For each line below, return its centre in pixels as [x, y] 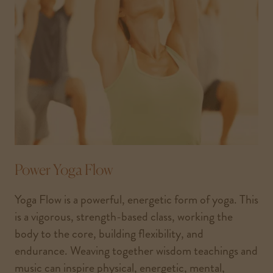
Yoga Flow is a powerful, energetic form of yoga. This [136, 199]
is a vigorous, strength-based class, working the [124, 216]
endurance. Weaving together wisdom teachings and [136, 250]
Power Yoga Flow [64, 169]
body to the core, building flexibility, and [109, 233]
